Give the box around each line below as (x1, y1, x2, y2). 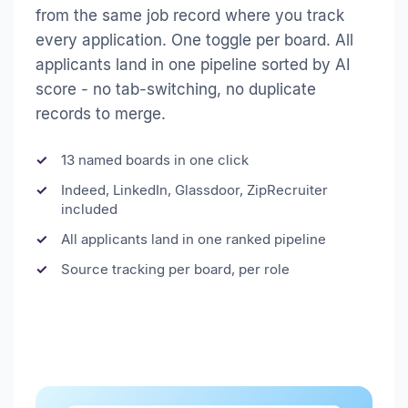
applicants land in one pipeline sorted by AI (36, 56, 351, 75)
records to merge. (36, 105, 166, 124)
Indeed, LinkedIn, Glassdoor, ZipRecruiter (61, 181, 328, 199)
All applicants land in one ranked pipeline (61, 230, 326, 249)
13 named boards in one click (61, 151, 249, 169)
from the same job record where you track (36, 6, 344, 25)
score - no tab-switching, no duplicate (36, 80, 316, 99)
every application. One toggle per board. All (36, 31, 353, 50)
